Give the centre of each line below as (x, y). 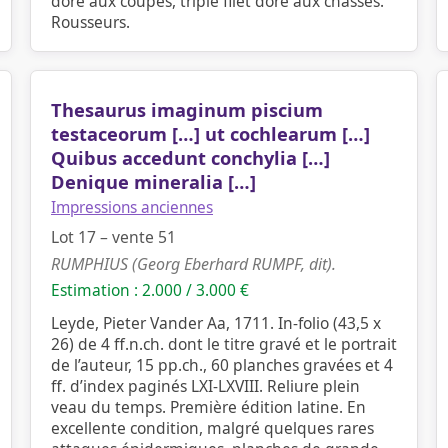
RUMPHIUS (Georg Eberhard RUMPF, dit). (193, 264)
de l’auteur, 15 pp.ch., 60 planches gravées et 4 (222, 365)
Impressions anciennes (132, 207)
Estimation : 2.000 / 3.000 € (150, 290)
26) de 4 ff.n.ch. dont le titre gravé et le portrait (224, 344)
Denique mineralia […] (153, 182)
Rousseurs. (90, 22)
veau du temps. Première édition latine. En (208, 407)
